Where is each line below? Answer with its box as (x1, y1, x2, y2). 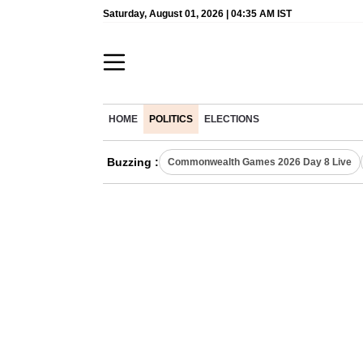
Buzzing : (107, 156, 159, 169)
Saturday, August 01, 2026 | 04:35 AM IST (103, 8, 292, 19)
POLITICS (149, 114, 193, 124)
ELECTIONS (204, 114, 259, 124)
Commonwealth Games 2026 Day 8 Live (168, 156, 352, 168)
